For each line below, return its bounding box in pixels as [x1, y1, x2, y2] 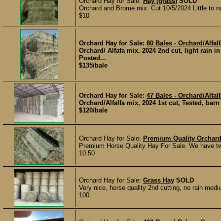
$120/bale [79, 107, 108, 114]
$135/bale [79, 62, 108, 69]
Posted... [79, 54, 106, 62]
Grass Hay [143, 177, 174, 184]
